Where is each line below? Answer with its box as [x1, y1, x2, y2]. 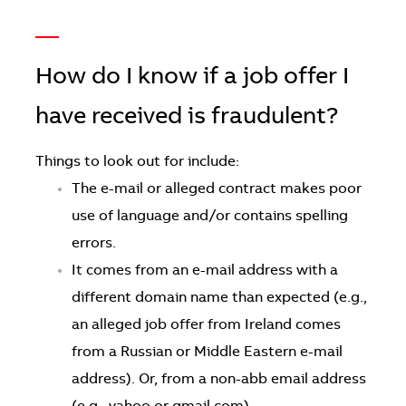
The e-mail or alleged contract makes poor [71, 181, 362, 197]
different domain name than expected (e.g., [71, 290, 367, 305]
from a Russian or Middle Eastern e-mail [71, 344, 343, 360]
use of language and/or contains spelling [71, 208, 348, 224]
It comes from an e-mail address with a [71, 263, 338, 278]
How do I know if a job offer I [34, 65, 349, 90]
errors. [71, 236, 116, 251]
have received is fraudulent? [34, 105, 339, 130]
